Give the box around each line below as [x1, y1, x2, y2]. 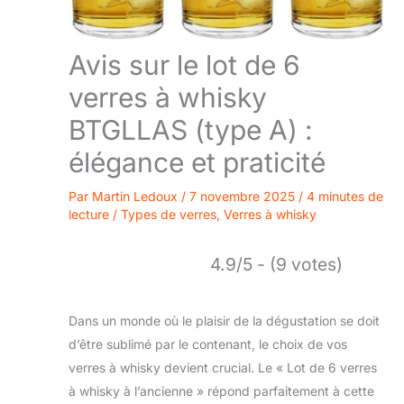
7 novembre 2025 [189, 188, 298, 204]
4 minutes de [307, 188, 383, 204]
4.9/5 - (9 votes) [210, 252, 343, 275]
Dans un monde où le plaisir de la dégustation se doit [69, 312, 380, 328]
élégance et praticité [69, 145, 326, 179]
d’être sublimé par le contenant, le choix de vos [69, 335, 347, 352]
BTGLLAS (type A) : [69, 113, 313, 146]
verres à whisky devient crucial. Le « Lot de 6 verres [69, 359, 377, 375]
